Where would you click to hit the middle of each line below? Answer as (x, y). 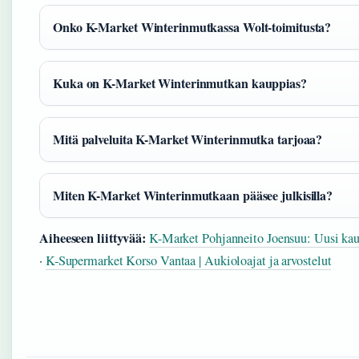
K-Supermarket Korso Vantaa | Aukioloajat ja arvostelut (188, 260)
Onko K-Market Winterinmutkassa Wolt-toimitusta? (192, 27)
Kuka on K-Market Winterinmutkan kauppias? (180, 83)
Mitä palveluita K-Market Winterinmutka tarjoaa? (188, 139)
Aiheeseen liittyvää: (93, 238)
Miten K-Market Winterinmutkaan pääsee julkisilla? (193, 196)
